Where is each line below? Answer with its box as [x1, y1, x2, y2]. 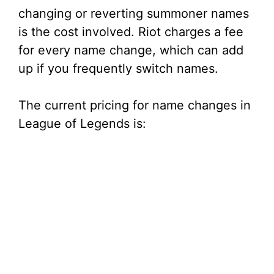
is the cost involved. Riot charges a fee [18, 24, 243, 40]
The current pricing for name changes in [18, 98, 251, 113]
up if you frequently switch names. [18, 61, 218, 76]
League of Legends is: [18, 116, 146, 131]
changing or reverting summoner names [18, 6, 249, 21]
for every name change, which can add [18, 43, 243, 58]
